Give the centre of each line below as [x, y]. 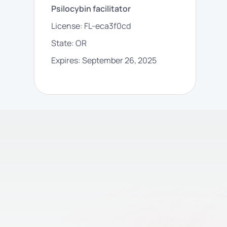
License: [68, 26]
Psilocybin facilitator [91, 9]
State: [64, 43]
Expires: [66, 60]
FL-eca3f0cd [108, 26]
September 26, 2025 [120, 60]
